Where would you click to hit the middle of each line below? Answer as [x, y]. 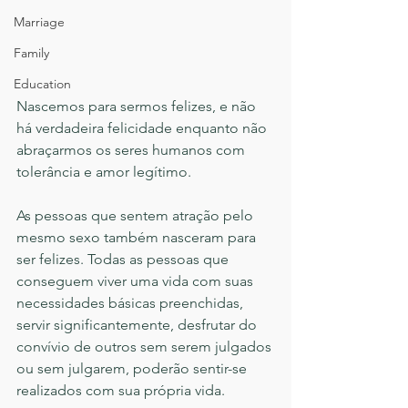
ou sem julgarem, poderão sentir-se [133, 369]
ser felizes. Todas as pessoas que [124, 260]
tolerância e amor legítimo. [104, 172]
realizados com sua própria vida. [121, 391]
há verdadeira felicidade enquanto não [143, 128]
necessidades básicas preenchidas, [132, 303]
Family [31, 53]
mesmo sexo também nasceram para [138, 238]
